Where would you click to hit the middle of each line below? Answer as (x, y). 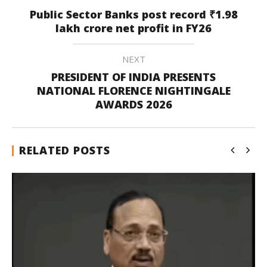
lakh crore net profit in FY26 (133, 28)
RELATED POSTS (65, 150)
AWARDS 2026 (133, 104)
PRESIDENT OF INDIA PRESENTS (133, 77)
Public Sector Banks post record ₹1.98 (133, 14)
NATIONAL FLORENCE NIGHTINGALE (133, 91)
